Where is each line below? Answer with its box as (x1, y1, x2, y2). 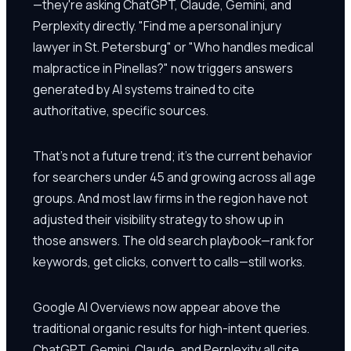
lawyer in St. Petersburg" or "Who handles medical (33, 38, 313, 56)
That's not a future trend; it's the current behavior (33, 147, 313, 165)
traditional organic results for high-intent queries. (33, 319, 309, 337)
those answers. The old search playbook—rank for (33, 231, 314, 249)
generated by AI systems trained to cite (33, 80, 255, 98)
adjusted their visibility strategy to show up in (33, 210, 284, 228)
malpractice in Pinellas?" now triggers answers (33, 59, 293, 77)
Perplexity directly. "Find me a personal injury (33, 16, 281, 34)
